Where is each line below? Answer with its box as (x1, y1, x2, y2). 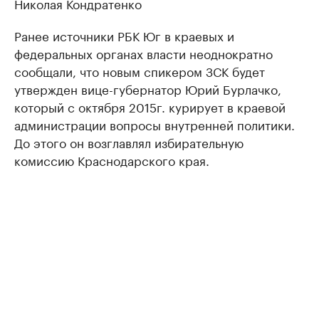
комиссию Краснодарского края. (14, 150, 209, 169)
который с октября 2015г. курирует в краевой (14, 97, 286, 116)
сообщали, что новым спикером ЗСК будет (14, 61, 265, 80)
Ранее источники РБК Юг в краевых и (14, 26, 234, 45)
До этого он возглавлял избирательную (14, 132, 244, 152)
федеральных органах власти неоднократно (14, 43, 273, 63)
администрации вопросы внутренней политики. (14, 115, 295, 134)
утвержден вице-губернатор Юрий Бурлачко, (14, 79, 281, 98)
